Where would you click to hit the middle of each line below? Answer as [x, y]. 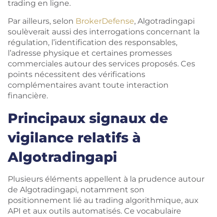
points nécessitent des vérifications [77, 74]
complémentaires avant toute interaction [88, 85]
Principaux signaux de [88, 118]
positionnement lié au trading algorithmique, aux [103, 200]
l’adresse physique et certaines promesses [90, 53]
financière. [28, 96]
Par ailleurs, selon [42, 21]
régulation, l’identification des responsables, [93, 42]
